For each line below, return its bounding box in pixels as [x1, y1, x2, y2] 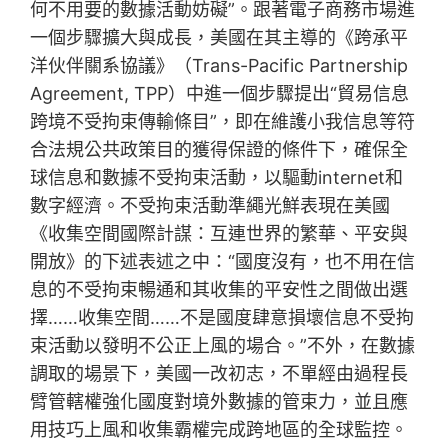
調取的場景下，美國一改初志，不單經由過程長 [30, 363, 409, 385]
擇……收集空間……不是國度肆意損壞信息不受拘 [30, 307, 415, 329]
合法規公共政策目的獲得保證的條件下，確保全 [30, 139, 409, 161]
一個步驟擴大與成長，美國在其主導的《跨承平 [30, 27, 409, 49]
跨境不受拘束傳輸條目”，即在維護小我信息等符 [30, 111, 416, 133]
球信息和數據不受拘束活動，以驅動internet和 [30, 167, 404, 189]
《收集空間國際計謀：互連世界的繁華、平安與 [30, 223, 409, 245]
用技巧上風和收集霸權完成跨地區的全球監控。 [30, 419, 409, 441]
